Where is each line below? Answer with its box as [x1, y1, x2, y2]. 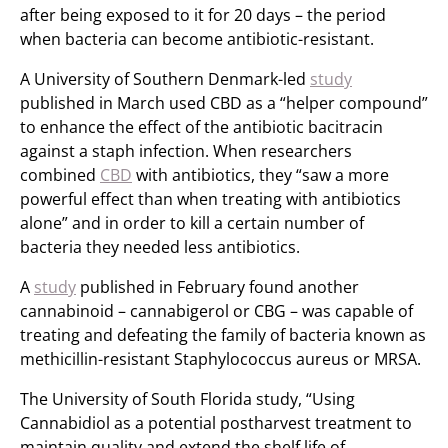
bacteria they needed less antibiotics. [20, 236, 300, 258]
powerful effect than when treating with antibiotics [20, 188, 401, 210]
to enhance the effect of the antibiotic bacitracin [20, 116, 383, 138]
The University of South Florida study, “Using [20, 388, 355, 410]
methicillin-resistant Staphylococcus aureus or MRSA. [20, 348, 421, 370]
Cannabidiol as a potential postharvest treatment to [20, 412, 412, 434]
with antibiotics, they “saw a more [132, 164, 389, 186]
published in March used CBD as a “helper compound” [20, 92, 428, 114]
